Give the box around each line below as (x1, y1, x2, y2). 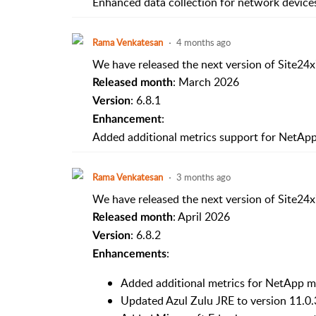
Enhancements (92, 248, 166, 260)
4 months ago (176, 35, 231, 49)
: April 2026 (172, 208, 230, 224)
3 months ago (176, 170, 231, 183)
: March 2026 (172, 73, 239, 90)
